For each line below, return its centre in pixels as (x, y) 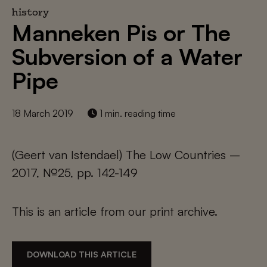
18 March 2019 (43, 113)
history (30, 13)
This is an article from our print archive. (115, 211)
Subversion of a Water (127, 56)
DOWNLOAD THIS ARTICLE (82, 254)
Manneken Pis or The (121, 32)
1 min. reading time (136, 113)
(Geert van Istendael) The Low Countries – (126, 155)
